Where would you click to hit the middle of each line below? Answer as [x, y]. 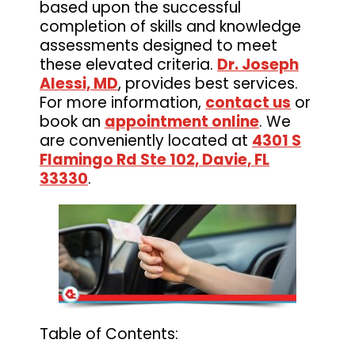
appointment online [182, 121]
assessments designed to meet [158, 45]
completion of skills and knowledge [170, 26]
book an [72, 121]
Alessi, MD [79, 83]
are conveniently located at [146, 140]
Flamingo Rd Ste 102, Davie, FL [155, 159]
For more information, [122, 102]
